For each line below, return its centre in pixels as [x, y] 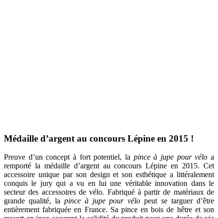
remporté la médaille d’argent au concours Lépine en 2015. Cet [109, 166]
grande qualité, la [34, 201]
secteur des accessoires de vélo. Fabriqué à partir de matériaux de [109, 192]
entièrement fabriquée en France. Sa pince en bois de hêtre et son [109, 210]
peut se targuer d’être [177, 201]
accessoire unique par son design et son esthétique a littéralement [109, 175]
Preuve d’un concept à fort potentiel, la [69, 157]
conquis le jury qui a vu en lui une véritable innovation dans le [109, 183]
